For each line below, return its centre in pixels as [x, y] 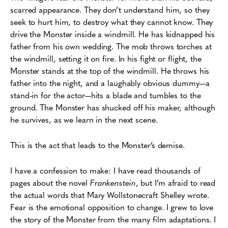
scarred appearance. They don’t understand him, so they [110, 9]
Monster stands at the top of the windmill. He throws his [110, 70]
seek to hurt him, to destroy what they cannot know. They [112, 22]
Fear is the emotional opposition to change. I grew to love [112, 207]
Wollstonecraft [134, 195]
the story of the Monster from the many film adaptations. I [113, 219]
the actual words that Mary [59, 195]
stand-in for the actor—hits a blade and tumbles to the [106, 95]
